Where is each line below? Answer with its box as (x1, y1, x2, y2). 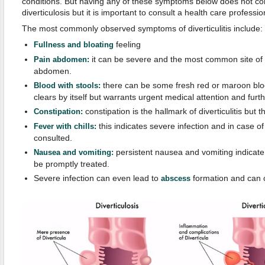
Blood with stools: (33, 82, 101, 90)
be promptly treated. (33, 159, 109, 169)
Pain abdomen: (33, 56, 89, 64)
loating (88, 41, 114, 49)
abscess (160, 174, 190, 183)
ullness (38, 41, 65, 49)
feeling (113, 40, 141, 49)
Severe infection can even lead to (33, 173, 161, 183)
